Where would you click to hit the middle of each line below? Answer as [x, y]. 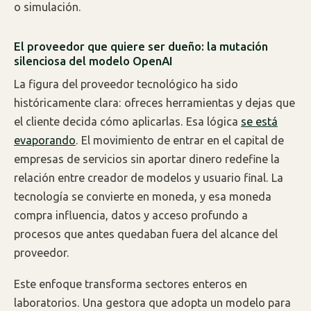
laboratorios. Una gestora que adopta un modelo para [152, 302]
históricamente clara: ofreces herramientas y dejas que [154, 102]
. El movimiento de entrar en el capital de [180, 140]
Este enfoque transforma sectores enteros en [131, 284]
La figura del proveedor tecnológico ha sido [126, 84]
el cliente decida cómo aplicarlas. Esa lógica [127, 121]
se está [259, 121]
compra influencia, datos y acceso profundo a [131, 215]
